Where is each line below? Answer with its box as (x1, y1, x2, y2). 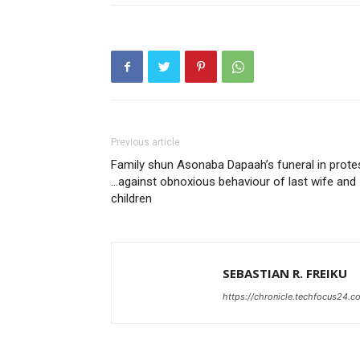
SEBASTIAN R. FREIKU (223, 265, 347, 281)
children (111, 191, 152, 206)
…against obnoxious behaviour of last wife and (111, 174, 356, 189)
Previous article (111, 137, 180, 148)
